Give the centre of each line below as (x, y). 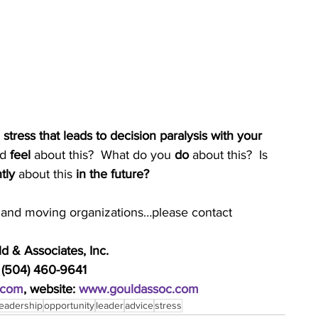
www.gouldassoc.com (139, 289)
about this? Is (230, 155)
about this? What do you (104, 155)
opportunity (69, 305)
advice (139, 305)
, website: (51, 289)
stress (168, 305)
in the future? (113, 174)
